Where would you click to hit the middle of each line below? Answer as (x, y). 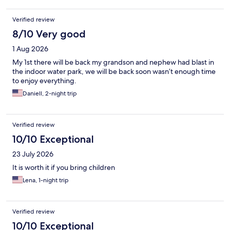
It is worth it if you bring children (64, 168)
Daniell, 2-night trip (50, 94)
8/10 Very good (49, 34)
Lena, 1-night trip (46, 180)
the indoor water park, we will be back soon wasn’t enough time (114, 72)
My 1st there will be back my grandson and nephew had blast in (113, 62)
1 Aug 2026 (30, 49)
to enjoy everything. (44, 81)
